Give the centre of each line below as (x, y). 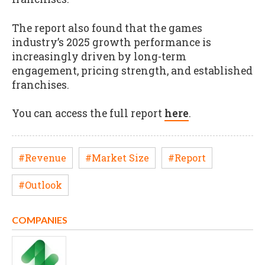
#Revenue (42, 157)
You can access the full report (88, 114)
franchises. (42, 85)
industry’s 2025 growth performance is (112, 42)
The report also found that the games (107, 28)
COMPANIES (40, 220)
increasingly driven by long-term (99, 56)
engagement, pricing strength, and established (132, 70)
